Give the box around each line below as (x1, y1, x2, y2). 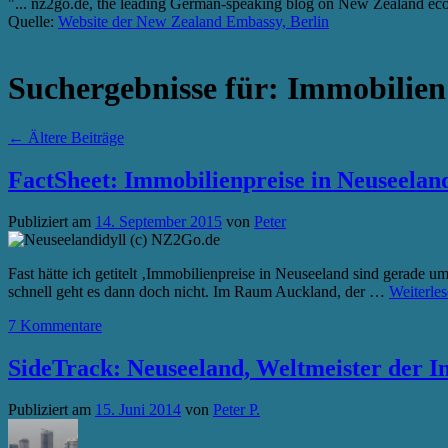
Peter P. (213, 400, 260, 418)
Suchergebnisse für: (8, 70, 287, 107)
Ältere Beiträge (24, 128, 124, 146)
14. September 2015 (95, 212, 222, 230)
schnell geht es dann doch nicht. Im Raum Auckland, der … (8, 282, 389, 300)
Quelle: (8, 13, 58, 30)
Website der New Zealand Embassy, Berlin (58, 13, 329, 30)
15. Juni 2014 (95, 400, 181, 418)
